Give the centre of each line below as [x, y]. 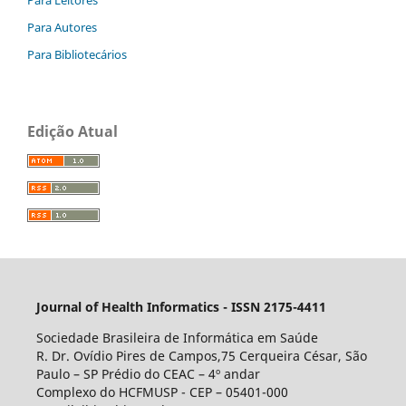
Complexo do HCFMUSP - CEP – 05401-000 [162, 391]
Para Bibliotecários [77, 54]
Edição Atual [72, 131]
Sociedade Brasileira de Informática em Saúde [177, 337]
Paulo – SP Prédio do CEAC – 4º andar [148, 373]
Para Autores [62, 27]
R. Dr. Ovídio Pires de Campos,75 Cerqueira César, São [201, 355]
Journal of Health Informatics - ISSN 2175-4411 [181, 306]
